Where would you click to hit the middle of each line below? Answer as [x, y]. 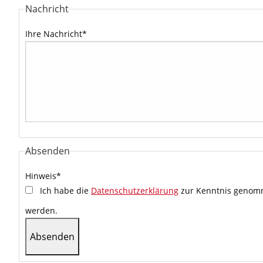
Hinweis [41, 176]
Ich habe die [65, 190]
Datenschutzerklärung [135, 190]
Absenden [48, 151]
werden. [41, 210]
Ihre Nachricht [54, 34]
